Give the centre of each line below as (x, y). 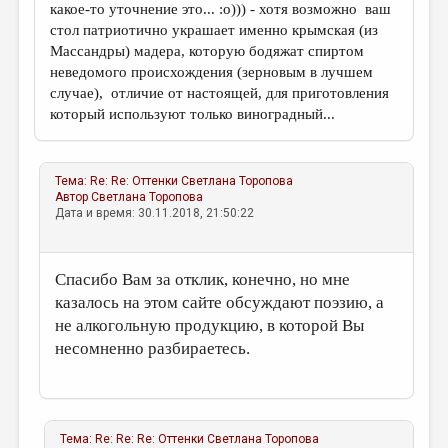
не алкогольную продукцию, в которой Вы (210, 325)
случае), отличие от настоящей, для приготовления (220, 93)
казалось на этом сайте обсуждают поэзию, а (220, 302)
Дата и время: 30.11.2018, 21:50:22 (155, 213)
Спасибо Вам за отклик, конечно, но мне (203, 279)
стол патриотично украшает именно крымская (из (214, 30)
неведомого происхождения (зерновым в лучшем (212, 72)
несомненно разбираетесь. (153, 348)
